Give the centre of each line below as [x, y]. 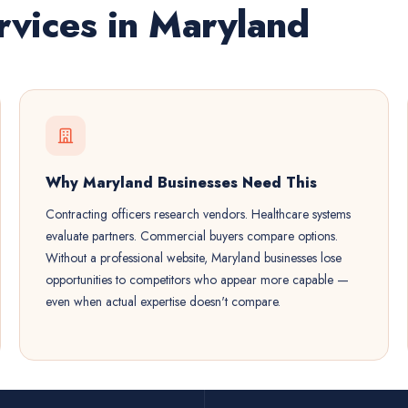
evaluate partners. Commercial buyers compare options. [191, 236]
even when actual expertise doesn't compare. [163, 301]
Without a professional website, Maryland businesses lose [193, 258]
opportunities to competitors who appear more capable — [197, 280]
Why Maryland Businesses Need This [181, 183]
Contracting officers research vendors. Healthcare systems [198, 214]
